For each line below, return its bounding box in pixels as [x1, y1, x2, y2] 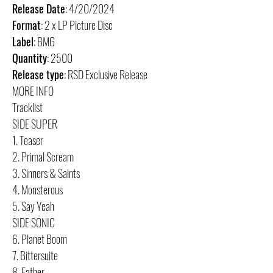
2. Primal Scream [12, 149, 74, 165]
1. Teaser [12, 132, 43, 148]
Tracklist [12, 99, 43, 115]
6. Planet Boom [12, 231, 67, 247]
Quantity [12, 50, 47, 66]
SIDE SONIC [12, 214, 55, 230]
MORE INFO [12, 83, 54, 99]
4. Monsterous [12, 182, 63, 197]
